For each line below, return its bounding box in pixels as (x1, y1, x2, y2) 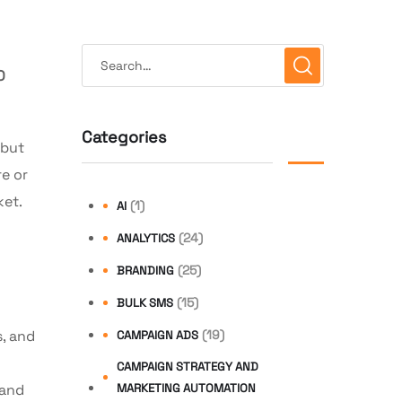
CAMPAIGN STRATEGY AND (117, 358, 258, 374)
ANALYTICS (117, 230, 175, 246)
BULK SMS (117, 294, 173, 310)
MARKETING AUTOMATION (117, 380, 256, 396)
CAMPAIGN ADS (117, 327, 198, 343)
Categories (82, 126, 166, 147)
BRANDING (117, 262, 174, 278)
